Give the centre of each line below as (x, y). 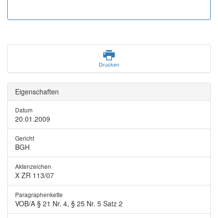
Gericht (25, 138)
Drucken (109, 64)
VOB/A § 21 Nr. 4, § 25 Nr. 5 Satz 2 (69, 203)
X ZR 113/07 (35, 175)
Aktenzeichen (33, 166)
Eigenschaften (37, 91)
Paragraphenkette (39, 194)
